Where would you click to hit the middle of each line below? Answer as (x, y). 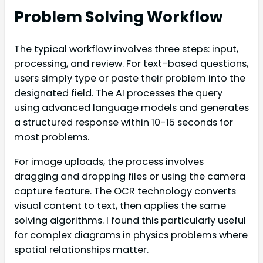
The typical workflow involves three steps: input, (126, 49)
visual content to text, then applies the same (120, 205)
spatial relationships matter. (81, 249)
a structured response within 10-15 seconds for (124, 123)
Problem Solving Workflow (118, 17)
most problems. (52, 137)
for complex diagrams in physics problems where (131, 235)
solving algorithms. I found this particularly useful (130, 220)
